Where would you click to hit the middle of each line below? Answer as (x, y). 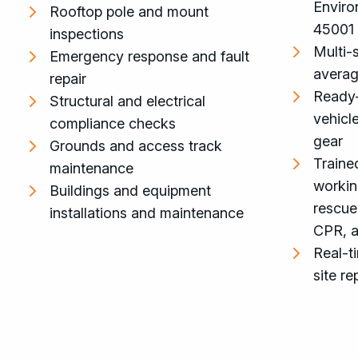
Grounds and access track (136, 146)
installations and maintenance (147, 213)
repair (68, 79)
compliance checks (113, 123)
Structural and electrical (127, 101)
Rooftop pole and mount (129, 12)
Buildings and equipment (130, 191)
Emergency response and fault (149, 56)
